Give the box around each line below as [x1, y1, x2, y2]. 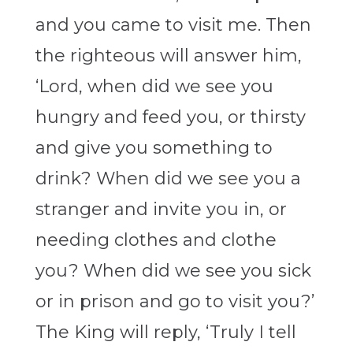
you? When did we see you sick [35, 260, 311, 282]
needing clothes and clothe [35, 229, 277, 251]
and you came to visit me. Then [35, 14, 311, 36]
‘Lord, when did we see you [35, 76, 273, 98]
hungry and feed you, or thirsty [35, 106, 306, 128]
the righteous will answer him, [35, 45, 302, 67]
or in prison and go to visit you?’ [35, 291, 315, 313]
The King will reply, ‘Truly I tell [35, 321, 296, 344]
